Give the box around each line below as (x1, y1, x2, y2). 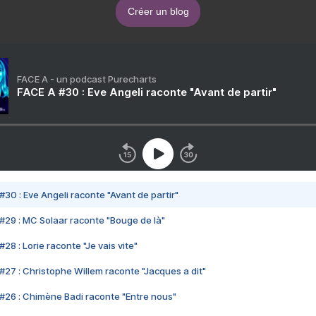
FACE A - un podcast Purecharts (17, 73, 157, 85)
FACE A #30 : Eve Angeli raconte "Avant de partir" (17, 85, 276, 99)
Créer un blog (127, 6, 189, 18)
